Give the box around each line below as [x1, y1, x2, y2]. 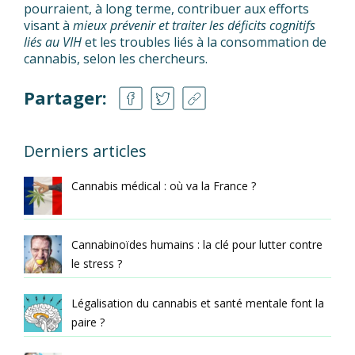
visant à [24, 16, 73, 34]
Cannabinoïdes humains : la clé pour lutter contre [71, 236, 323, 252]
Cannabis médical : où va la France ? [71, 177, 256, 193]
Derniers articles [24, 139, 147, 162]
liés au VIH [24, 32, 82, 51]
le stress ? [71, 255, 122, 271]
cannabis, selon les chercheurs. [24, 49, 211, 67]
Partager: [24, 85, 107, 109]
